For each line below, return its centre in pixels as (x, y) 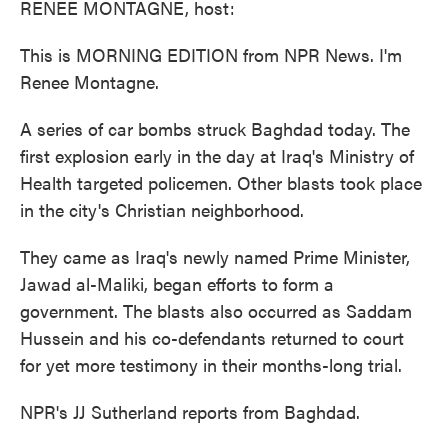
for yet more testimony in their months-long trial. (211, 364)
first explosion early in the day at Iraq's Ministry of (217, 155)
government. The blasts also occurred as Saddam (216, 310)
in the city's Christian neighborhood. (162, 209)
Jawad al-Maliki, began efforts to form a (177, 283)
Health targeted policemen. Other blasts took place (221, 182)
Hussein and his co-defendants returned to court (212, 337)
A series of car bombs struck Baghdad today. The (215, 128)
